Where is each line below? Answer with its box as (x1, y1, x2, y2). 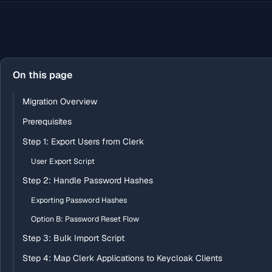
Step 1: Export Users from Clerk (22, 136, 144, 147)
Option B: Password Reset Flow (31, 214, 139, 224)
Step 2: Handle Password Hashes (22, 175, 153, 186)
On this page (13, 69, 72, 81)
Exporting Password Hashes (31, 195, 127, 205)
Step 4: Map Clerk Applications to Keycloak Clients (22, 253, 222, 263)
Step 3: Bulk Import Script (22, 233, 124, 243)
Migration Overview (22, 96, 97, 107)
